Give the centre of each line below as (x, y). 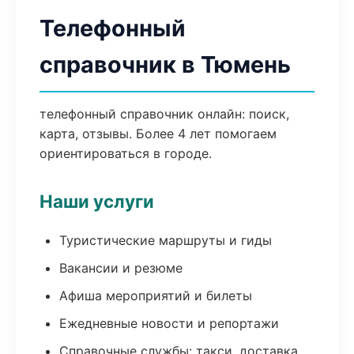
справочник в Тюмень (165, 64)
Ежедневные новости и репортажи (169, 323)
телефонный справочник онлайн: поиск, (164, 114)
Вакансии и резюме (121, 268)
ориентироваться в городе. (126, 153)
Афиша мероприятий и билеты (156, 296)
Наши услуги (97, 201)
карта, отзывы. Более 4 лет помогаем (158, 134)
